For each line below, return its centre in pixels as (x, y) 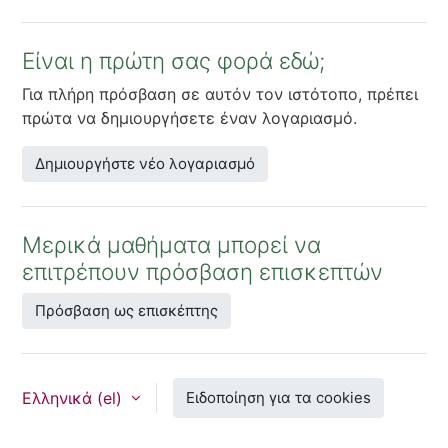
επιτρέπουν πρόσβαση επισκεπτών (202, 271)
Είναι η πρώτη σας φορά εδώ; (173, 60)
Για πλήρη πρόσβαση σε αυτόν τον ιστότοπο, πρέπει (220, 93)
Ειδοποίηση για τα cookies (278, 397)
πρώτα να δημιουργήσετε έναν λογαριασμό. (189, 117)
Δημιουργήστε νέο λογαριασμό (145, 163)
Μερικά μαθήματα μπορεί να (171, 244)
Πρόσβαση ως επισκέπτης (126, 310)
